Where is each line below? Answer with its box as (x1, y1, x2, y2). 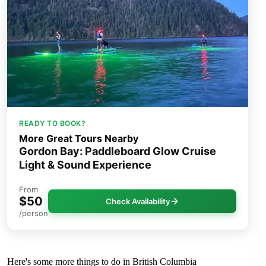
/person (19, 208, 48, 218)
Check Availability (105, 197, 170, 207)
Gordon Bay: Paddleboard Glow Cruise (19, 145, 216, 158)
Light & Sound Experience (19, 159, 151, 172)
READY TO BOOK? (19, 119, 85, 128)
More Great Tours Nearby (19, 132, 138, 145)
